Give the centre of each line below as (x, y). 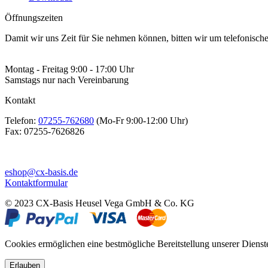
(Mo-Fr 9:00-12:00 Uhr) (141, 121)
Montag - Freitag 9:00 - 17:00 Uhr (69, 69)
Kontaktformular (36, 183)
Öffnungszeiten (34, 18)
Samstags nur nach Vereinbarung (67, 80)
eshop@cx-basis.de (41, 172)
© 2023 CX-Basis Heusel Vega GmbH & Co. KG (100, 203)
